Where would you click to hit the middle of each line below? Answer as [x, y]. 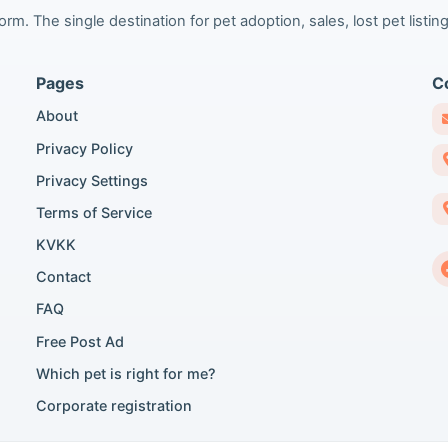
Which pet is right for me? [125, 373]
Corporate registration [113, 406]
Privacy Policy [84, 148]
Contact [63, 277]
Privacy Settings [91, 180]
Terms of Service [93, 212]
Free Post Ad [79, 341]
